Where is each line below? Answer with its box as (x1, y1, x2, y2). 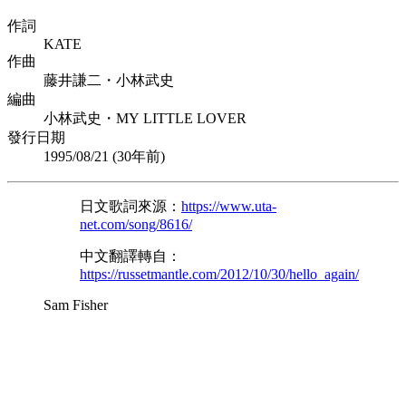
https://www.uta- (181, 198, 276, 215)
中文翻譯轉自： (80, 248, 181, 265)
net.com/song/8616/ (80, 217, 192, 233)
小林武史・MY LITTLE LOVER (43, 111, 246, 127)
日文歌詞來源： (80, 198, 181, 215)
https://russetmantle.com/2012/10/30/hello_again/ (80, 266, 359, 283)
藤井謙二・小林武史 (43, 72, 174, 89)
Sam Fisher (43, 297, 108, 314)
